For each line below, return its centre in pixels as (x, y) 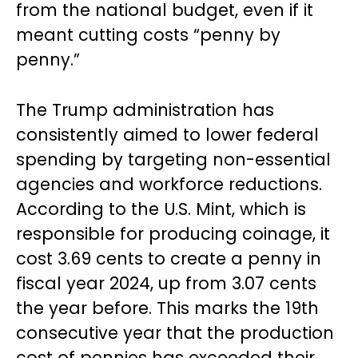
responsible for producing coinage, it (173, 234)
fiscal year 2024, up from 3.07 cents (166, 283)
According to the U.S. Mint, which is (161, 209)
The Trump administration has (145, 110)
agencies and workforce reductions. (169, 184)
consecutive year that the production (175, 333)
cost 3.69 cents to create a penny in (169, 259)
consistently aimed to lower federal (167, 135)
